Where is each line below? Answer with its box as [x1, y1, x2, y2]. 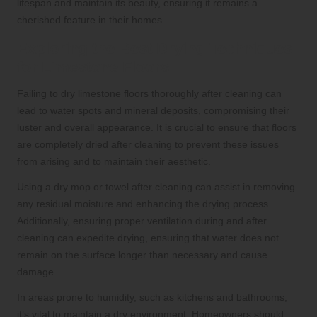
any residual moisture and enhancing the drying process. [17, 198, 271, 210]
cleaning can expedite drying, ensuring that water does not [17, 232, 279, 244]
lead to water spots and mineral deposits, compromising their [17, 105, 289, 117]
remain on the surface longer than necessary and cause [17, 249, 267, 261]
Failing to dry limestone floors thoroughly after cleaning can [17, 88, 282, 100]
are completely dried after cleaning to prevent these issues [17, 139, 279, 151]
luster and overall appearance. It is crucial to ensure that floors [17, 122, 296, 134]
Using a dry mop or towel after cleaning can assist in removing [17, 181, 295, 193]
